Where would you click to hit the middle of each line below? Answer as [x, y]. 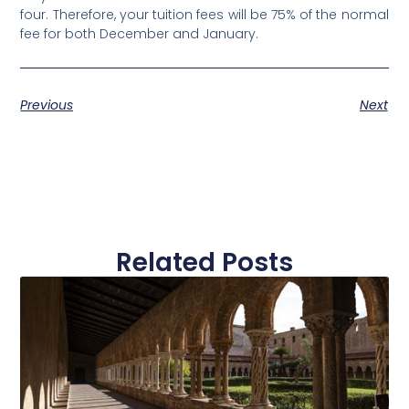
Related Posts [204, 263]
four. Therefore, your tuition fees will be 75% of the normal [204, 14]
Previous [47, 105]
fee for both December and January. [140, 33]
